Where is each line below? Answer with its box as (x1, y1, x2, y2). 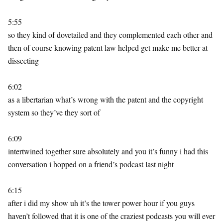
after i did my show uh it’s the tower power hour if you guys (8, 198, 195, 208)
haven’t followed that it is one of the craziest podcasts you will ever (8, 211, 215, 221)
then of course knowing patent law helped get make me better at (8, 42, 208, 53)
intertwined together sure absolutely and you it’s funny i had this (8, 146, 208, 156)
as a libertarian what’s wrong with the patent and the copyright (8, 94, 203, 105)
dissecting (8, 55, 39, 66)
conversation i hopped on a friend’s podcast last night (8, 159, 174, 169)
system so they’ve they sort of (8, 107, 100, 117)
